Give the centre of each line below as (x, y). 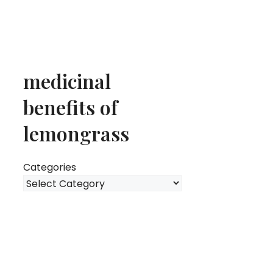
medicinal (67, 81)
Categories (50, 167)
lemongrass (76, 133)
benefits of (70, 107)
